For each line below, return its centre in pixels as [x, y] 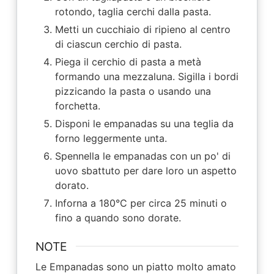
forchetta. [77, 106]
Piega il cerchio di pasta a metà [128, 61]
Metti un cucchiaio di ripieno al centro [143, 29]
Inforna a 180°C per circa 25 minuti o [141, 203]
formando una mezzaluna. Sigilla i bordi [146, 76]
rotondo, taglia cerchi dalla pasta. [133, 11]
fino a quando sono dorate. [118, 217]
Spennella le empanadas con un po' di [143, 156]
